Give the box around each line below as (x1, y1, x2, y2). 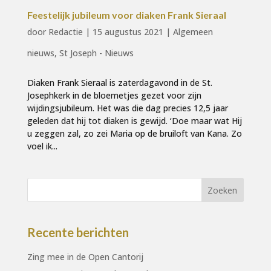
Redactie (48, 26, 83, 38)
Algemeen (172, 26, 213, 38)
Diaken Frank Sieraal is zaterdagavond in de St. (27, 77, 212, 89)
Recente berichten (27, 225, 129, 240)
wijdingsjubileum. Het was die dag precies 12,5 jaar (27, 102, 228, 114)
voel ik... (27, 140, 57, 152)
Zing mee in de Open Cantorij (27, 251, 143, 263)
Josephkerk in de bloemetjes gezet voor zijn (27, 90, 201, 102)
